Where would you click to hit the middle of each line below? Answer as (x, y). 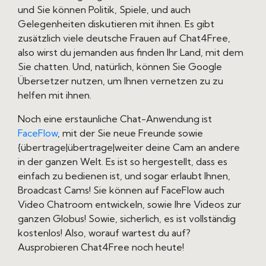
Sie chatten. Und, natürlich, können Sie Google (120, 67)
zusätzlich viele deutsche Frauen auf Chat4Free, (124, 38)
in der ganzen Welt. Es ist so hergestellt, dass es (123, 162)
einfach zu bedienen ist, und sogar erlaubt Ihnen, (124, 176)
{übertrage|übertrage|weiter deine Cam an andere (129, 148)
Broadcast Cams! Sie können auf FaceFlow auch (121, 190)
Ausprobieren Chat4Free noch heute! (101, 247)
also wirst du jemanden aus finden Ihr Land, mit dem (131, 53)
